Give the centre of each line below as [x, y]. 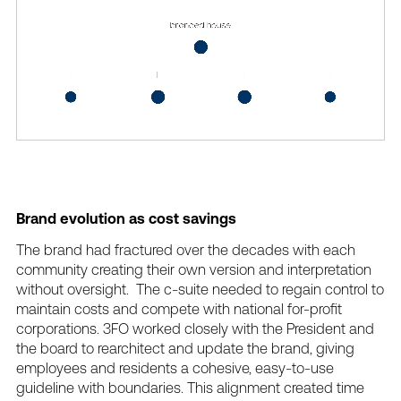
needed [238, 290]
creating [118, 270]
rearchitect [132, 349]
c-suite [187, 290]
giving [336, 349]
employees [52, 368]
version [233, 270]
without [40, 290]
